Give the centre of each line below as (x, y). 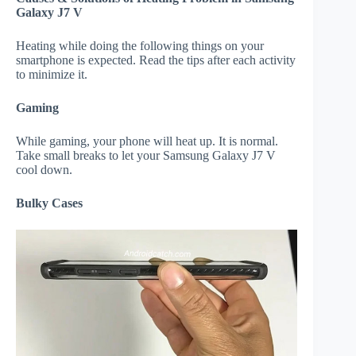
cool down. (44, 170)
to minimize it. (52, 75)
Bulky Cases (49, 203)
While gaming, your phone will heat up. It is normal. (147, 141)
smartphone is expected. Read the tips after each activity (156, 60)
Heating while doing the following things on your (140, 46)
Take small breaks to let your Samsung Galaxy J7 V (146, 156)
